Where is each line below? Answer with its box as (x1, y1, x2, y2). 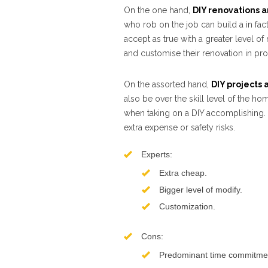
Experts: (141, 150, 172, 159)
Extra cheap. (159, 168, 207, 178)
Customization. (159, 202, 215, 211)
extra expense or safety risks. (124, 123, 235, 132)
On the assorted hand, (124, 80, 211, 89)
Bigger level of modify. (159, 185, 242, 194)
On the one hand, (124, 5, 193, 15)
